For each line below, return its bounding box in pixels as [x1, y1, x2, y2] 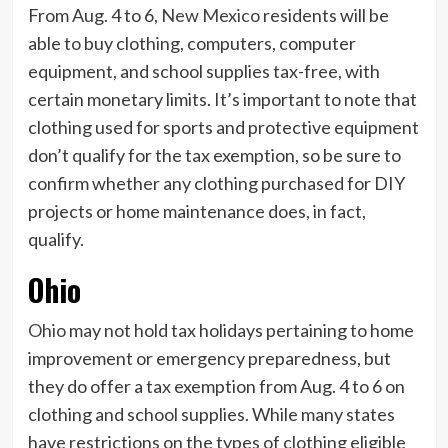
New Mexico [160, 4, 260, 27]
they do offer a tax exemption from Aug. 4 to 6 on [27, 375, 405, 398]
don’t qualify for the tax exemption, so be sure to [27, 144, 401, 167]
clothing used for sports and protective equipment [27, 116, 419, 139]
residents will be [259, 4, 389, 27]
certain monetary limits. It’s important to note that [27, 88, 417, 111]
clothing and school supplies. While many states [27, 403, 395, 426]
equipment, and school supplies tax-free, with [27, 60, 380, 83]
